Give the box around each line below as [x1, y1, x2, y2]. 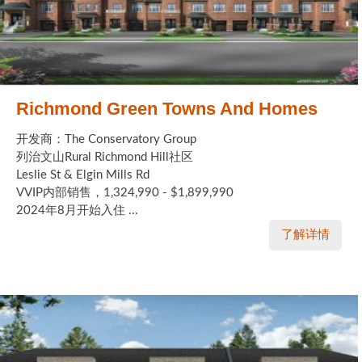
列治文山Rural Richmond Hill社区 [16, 151, 193, 164]
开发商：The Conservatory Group [16, 133, 196, 146]
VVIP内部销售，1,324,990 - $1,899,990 [16, 187, 234, 200]
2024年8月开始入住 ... [16, 204, 138, 217]
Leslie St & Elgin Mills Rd [16, 169, 149, 182]
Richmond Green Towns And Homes [16, 99, 318, 120]
